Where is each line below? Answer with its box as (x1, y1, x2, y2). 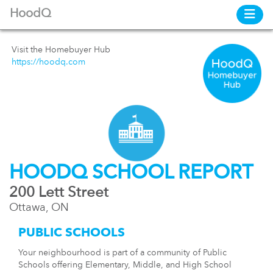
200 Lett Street (9, 185, 108, 200)
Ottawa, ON (9, 202, 69, 213)
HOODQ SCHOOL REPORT (9, 163, 253, 183)
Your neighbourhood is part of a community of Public (18, 248, 227, 257)
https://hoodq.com (12, 58, 85, 66)
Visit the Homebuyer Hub (12, 46, 110, 54)
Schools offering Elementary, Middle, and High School (18, 260, 232, 269)
